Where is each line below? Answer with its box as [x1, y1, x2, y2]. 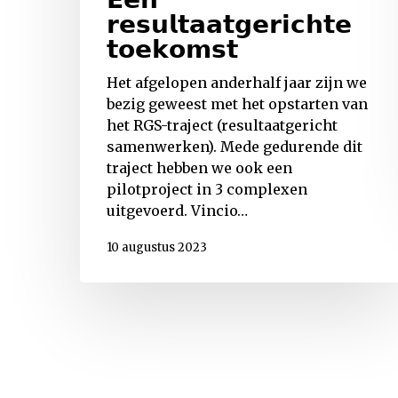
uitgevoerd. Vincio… [107, 202, 248, 220]
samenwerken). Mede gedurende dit [107, 138, 362, 156]
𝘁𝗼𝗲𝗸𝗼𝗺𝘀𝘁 [107, 34, 238, 65]
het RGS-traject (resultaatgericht [107, 116, 338, 135]
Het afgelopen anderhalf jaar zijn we [107, 74, 367, 92]
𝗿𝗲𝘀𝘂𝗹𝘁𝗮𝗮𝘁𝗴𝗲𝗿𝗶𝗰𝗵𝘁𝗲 [107, 9, 352, 40]
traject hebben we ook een [107, 159, 292, 178]
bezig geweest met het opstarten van [107, 95, 368, 114]
